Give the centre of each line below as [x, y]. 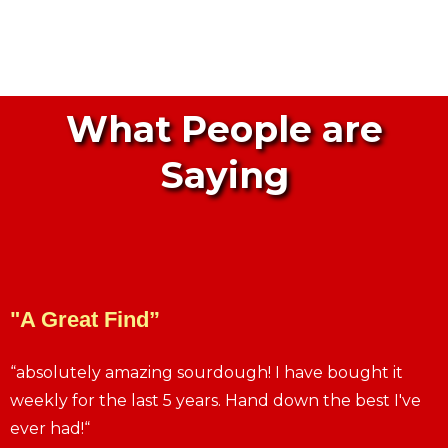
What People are [224, 129]
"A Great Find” [85, 319]
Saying [224, 175]
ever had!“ [50, 428]
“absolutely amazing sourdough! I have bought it [206, 372]
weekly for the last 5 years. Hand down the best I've [215, 400]
